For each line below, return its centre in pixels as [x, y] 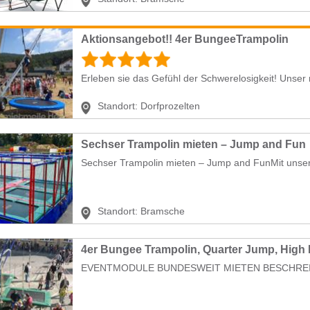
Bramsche [163, 211]
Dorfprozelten [170, 106]
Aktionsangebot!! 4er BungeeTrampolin [185, 39]
